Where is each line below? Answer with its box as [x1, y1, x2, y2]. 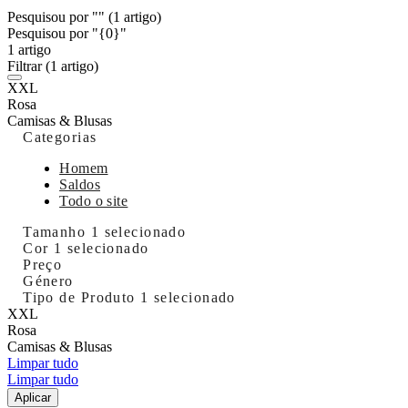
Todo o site [59, 192, 128, 209]
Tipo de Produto [23, 289, 141, 305]
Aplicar [15, 390, 51, 404]
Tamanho [23, 223, 91, 240]
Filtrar [7, 57, 46, 74]
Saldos [59, 176, 101, 192]
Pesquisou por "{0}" [7, 25, 127, 41]
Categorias [23, 128, 97, 145]
